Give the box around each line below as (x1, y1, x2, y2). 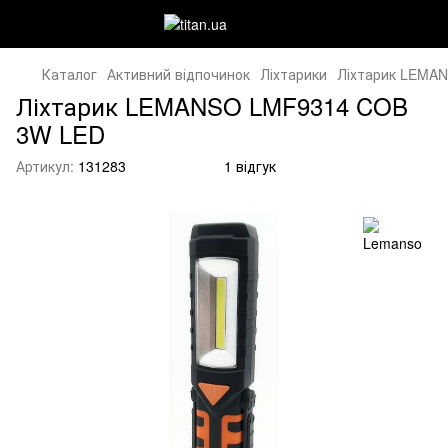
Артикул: (16, 156, 74, 176)
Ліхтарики (260, 64, 327, 84)
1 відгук (224, 156, 276, 176)
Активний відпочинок (107, 64, 250, 84)
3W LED (16, 116, 105, 151)
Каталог (42, 64, 97, 84)
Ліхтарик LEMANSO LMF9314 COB (16, 88, 408, 123)
